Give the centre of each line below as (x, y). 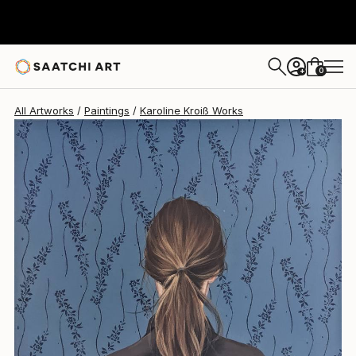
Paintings (107, 110)
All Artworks (44, 110)
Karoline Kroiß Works (192, 110)
